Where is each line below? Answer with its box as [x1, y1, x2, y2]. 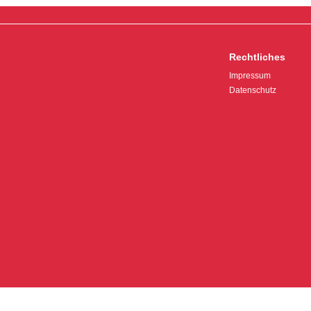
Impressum [228, 71, 271, 81]
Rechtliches [228, 51, 285, 63]
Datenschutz [228, 85, 276, 96]
